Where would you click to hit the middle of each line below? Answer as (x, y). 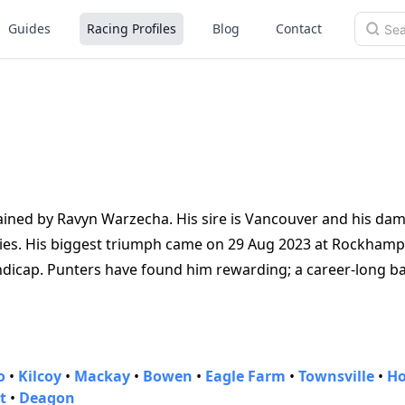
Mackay (102, 376)
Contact (299, 28)
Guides (29, 28)
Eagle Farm (245, 376)
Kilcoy (40, 376)
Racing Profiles (132, 28)
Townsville (336, 376)
